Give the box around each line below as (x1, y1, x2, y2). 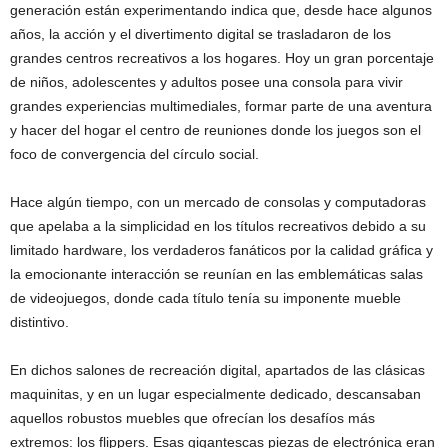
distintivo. (10, 314, 69, 330)
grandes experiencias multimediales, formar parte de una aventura (10, 98, 432, 114)
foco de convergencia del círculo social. (10, 146, 259, 162)
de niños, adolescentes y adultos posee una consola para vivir (10, 74, 403, 90)
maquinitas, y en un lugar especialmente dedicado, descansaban (10, 386, 421, 402)
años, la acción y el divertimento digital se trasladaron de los (10, 26, 391, 42)
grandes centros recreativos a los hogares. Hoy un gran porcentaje (10, 50, 434, 66)
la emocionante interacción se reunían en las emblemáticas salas (10, 266, 423, 282)
